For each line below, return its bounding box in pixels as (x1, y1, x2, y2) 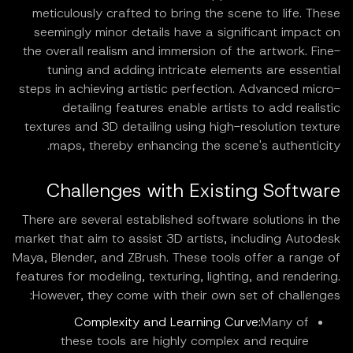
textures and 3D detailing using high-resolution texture (24, 118, 340, 136)
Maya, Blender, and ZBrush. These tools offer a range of (13, 249, 340, 266)
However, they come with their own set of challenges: (32, 287, 340, 304)
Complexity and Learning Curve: (74, 314, 261, 331)
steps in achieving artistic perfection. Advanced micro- (19, 80, 340, 98)
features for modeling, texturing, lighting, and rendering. (16, 268, 340, 285)
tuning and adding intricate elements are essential (47, 61, 340, 79)
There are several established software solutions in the (22, 211, 340, 229)
